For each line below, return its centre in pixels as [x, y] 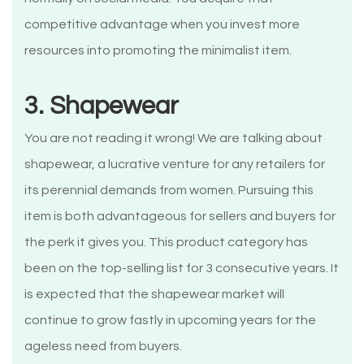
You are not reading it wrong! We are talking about [173, 139]
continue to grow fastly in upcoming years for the [170, 321]
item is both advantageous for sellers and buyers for [180, 217]
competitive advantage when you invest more [162, 25]
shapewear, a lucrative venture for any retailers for [175, 165]
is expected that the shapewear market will [154, 295]
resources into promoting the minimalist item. [158, 51]
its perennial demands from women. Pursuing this [169, 191]
